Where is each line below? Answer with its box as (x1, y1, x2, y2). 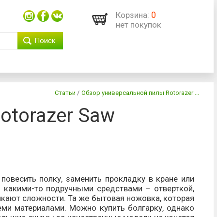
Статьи (55, 89, 76, 96)
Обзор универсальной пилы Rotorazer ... (81, 89, 199, 96)
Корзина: (116, 10, 149, 20)
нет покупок (116, 20, 161, 30)
